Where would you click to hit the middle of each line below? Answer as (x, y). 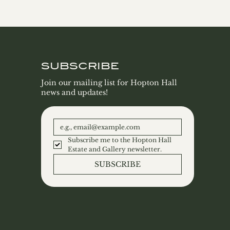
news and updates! (75, 92)
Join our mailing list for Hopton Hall (109, 83)
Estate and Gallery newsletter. (115, 149)
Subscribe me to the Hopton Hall (120, 140)
